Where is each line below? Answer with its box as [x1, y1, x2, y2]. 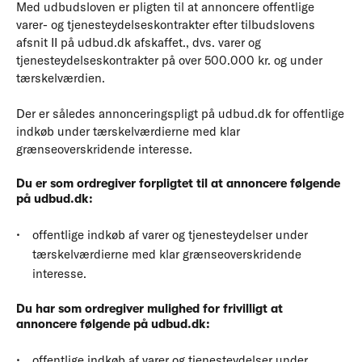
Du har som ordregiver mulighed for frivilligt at [16, 301, 283, 316]
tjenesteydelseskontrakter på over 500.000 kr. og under [16, 52, 322, 68]
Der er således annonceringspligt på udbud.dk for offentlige [16, 105, 344, 121]
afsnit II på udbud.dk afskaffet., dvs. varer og [16, 34, 261, 50]
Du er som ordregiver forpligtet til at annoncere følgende [16, 176, 340, 191]
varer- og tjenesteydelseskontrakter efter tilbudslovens [16, 16, 315, 32]
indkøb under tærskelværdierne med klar [16, 123, 240, 139]
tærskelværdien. [16, 69, 105, 86]
